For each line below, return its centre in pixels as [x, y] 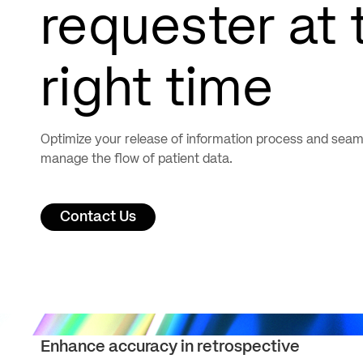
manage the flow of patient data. [137, 159]
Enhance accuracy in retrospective [170, 347]
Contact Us [98, 217]
